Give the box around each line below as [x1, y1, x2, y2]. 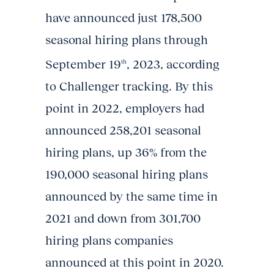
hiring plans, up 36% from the [45, 145, 207, 159]
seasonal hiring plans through [45, 33, 208, 46]
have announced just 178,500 [45, 11, 202, 24]
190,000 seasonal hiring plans [45, 167, 208, 181]
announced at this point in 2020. [45, 255, 224, 269]
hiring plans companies [45, 233, 173, 247]
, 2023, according [127, 57, 220, 71]
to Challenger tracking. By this [45, 79, 213, 93]
